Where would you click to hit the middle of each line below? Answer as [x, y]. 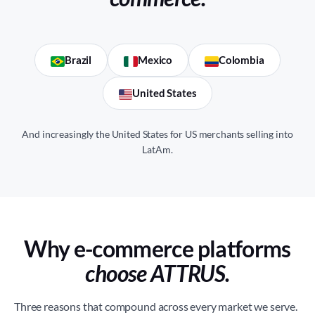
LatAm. [157, 149]
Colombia [241, 60]
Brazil [78, 60]
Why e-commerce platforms [157, 249]
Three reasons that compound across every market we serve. [156, 306]
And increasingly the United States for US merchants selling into [157, 134]
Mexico [155, 60]
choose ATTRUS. [157, 273]
